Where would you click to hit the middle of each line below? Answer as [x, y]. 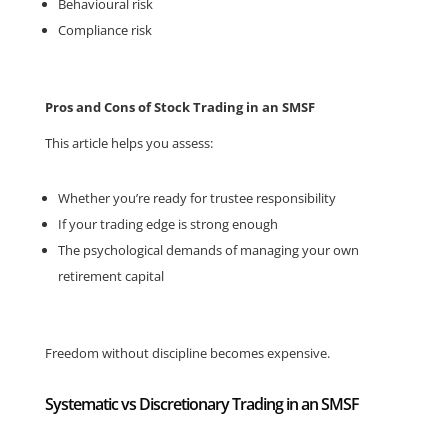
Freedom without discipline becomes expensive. [187, 353]
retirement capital [110, 276]
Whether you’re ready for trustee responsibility [196, 198]
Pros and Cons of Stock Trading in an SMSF [179, 107]
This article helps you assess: [128, 143]
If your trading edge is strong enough [167, 224]
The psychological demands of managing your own [208, 250]
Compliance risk [104, 30]
